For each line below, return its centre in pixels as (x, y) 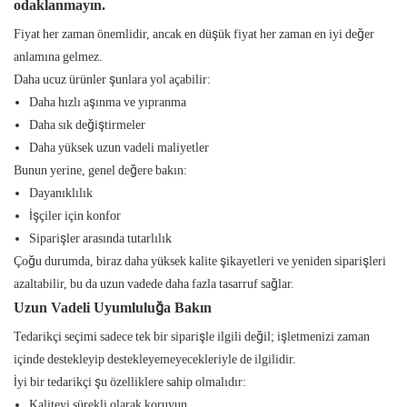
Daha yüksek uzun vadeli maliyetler (119, 148)
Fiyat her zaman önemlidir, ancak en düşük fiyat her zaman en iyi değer (194, 34)
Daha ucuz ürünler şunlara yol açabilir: (112, 79)
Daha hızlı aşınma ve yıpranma (107, 102)
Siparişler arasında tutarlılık (100, 238)
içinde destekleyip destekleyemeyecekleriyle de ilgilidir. (155, 359)
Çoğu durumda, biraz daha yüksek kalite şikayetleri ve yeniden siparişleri (200, 261)
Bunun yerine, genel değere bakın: (100, 170)
